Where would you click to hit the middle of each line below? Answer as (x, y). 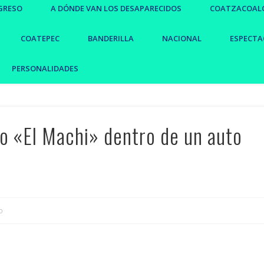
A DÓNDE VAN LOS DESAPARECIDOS (116, 8)
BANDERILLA (111, 38)
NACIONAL (182, 38)
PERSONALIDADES (45, 68)
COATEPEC (40, 38)
